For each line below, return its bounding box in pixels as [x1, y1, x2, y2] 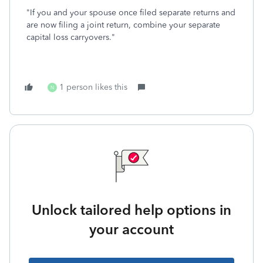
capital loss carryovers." [26, 32, 115, 42]
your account [89, 221, 174, 238]
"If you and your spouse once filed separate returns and [26, 8, 235, 18]
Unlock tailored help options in [32, 201, 231, 218]
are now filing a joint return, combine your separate [26, 20, 220, 30]
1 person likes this [59, 82, 127, 92]
